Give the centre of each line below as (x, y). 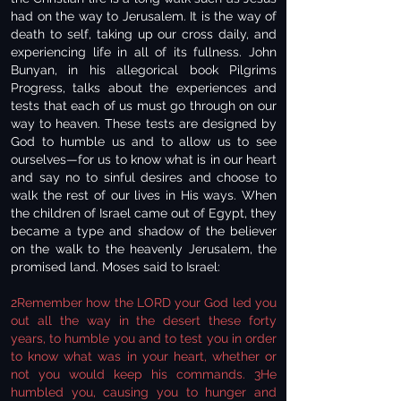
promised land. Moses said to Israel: (115, 267)
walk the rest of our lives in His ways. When (144, 195)
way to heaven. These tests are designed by (144, 124)
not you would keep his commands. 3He (144, 374)
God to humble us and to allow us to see (144, 141)
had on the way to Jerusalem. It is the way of (144, 16)
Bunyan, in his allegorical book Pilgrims (144, 70)
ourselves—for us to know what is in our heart (144, 159)
